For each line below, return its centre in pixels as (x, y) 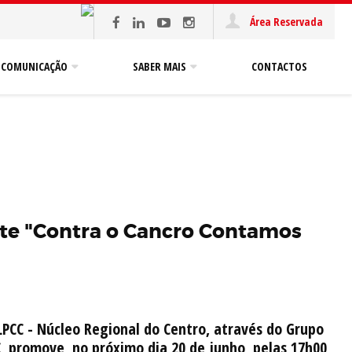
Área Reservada (285, 22)
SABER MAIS (159, 66)
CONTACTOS (279, 66)
